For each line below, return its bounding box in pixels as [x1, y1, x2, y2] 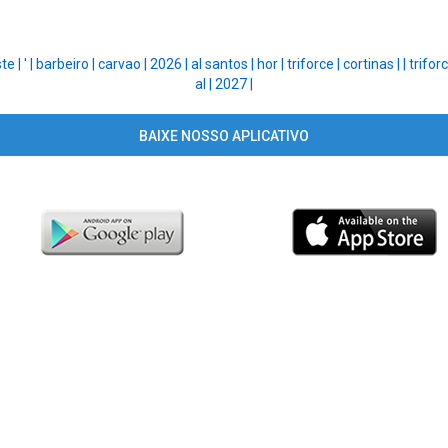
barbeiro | [36, 56, 98, 73]
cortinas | [343, 56, 403, 73]
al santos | [191, 56, 257, 73]
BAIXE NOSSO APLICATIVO [138, 128, 309, 145]
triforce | [287, 56, 343, 73]
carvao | [98, 56, 150, 73]
